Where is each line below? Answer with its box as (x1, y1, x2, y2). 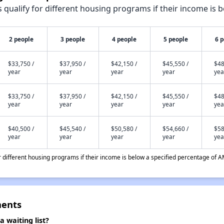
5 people (163, 35, 188, 43)
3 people (60, 35, 85, 43)
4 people (112, 35, 137, 43)
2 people (9, 35, 34, 43)
